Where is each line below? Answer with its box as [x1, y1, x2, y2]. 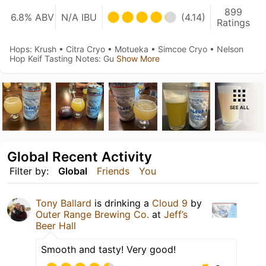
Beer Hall [36, 220, 76, 232]
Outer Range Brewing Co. [36, 208, 149, 221]
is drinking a [91, 197, 152, 210]
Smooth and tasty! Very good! [41, 243, 176, 256]
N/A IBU [61, 11, 97, 23]
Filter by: [9, 165, 49, 178]
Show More [116, 53, 160, 64]
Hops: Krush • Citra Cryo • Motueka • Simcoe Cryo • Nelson [9, 43, 243, 54]
